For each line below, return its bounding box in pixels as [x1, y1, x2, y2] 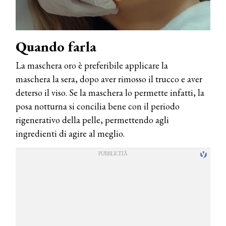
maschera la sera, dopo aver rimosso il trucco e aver [16, 73, 202, 85]
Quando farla [16, 37, 96, 55]
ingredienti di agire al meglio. [16, 127, 125, 139]
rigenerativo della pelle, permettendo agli [16, 114, 169, 126]
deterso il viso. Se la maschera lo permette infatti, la [16, 86, 204, 98]
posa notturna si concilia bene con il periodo [16, 100, 180, 112]
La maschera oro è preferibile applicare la [16, 59, 168, 71]
